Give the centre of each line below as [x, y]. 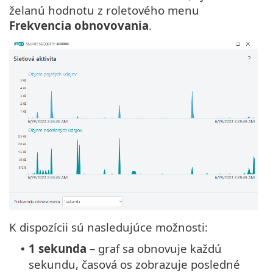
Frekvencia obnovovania [79, 26]
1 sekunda [58, 248]
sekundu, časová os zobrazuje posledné [134, 264]
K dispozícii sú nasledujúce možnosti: [108, 227]
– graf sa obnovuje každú [154, 248]
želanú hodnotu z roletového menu [104, 10]
